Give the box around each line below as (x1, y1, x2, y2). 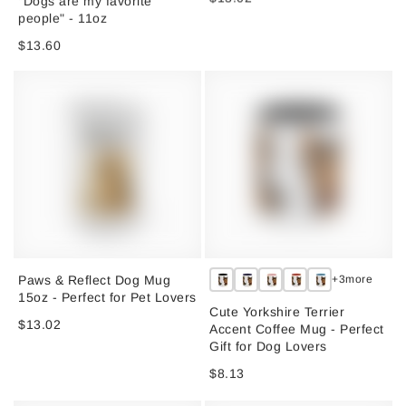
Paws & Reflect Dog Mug (18, 272, 171, 287)
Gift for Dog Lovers (209, 338, 327, 353)
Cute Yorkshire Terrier (209, 304, 344, 319)
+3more (332, 273, 372, 286)
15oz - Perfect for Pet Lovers (18, 289, 197, 304)
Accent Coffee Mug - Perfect (209, 321, 384, 336)
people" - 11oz (18, 9, 108, 24)
